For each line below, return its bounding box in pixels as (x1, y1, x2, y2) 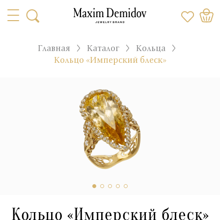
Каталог (87, 42, 119, 54)
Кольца (136, 42, 165, 54)
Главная (38, 42, 70, 54)
